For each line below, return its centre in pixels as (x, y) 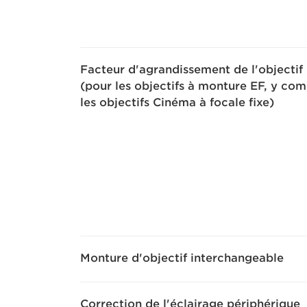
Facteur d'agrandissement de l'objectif (192, 70)
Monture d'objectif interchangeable (182, 258)
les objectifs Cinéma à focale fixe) (177, 103)
